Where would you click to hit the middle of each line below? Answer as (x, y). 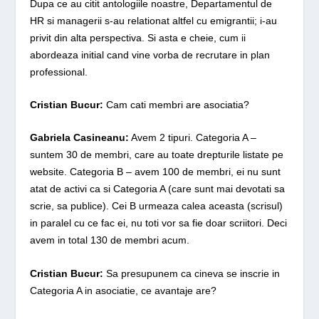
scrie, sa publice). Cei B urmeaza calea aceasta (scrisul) (157, 206)
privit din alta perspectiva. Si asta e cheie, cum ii (138, 37)
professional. (59, 72)
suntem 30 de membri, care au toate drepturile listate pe (157, 155)
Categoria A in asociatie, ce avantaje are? (124, 290)
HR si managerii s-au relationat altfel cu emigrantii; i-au (154, 20)
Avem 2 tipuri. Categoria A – (193, 138)
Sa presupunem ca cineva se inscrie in (192, 273)
